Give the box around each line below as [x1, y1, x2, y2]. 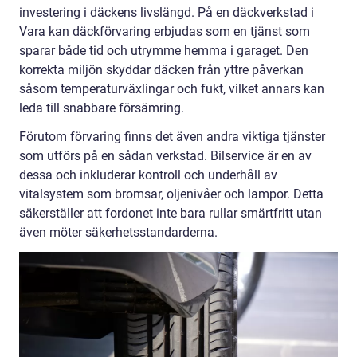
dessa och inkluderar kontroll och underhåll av [19, 167, 277, 183]
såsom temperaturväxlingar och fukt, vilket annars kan [19, 81, 324, 97]
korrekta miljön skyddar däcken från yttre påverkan [19, 62, 304, 78]
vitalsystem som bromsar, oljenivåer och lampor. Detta [19, 186, 324, 202]
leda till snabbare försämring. [19, 100, 184, 116]
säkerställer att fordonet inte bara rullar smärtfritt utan [19, 206, 322, 222]
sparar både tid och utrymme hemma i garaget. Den [19, 43, 308, 59]
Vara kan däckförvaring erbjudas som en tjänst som [19, 24, 310, 40]
